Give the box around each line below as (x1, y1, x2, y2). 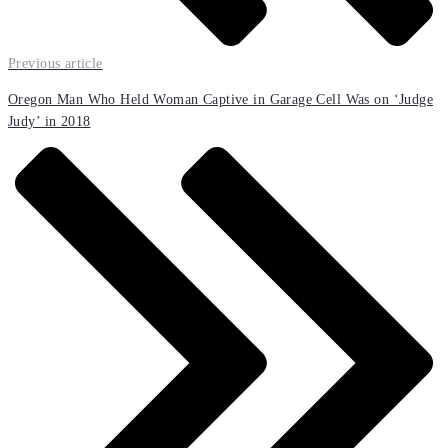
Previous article (8, 56, 103, 71)
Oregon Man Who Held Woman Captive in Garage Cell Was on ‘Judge (8, 92, 434, 107)
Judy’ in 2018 (8, 114, 91, 129)
